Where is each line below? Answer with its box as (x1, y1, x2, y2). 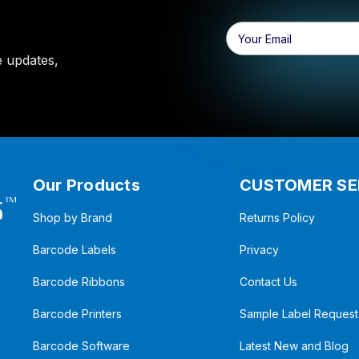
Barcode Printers (32, 307, 122, 321)
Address (225, 40, 270, 54)
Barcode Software (32, 339, 130, 353)
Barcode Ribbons (32, 275, 125, 289)
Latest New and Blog (240, 339, 349, 353)
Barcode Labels (32, 243, 116, 257)
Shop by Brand (32, 211, 112, 225)
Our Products (32, 175, 140, 196)
